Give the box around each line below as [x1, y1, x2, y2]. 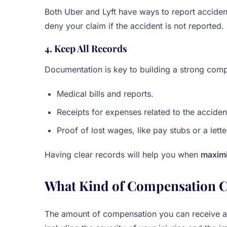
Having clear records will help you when [45, 149, 201, 160]
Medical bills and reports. [57, 89, 154, 99]
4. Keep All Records [45, 42, 127, 55]
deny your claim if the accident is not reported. [45, 21, 224, 31]
